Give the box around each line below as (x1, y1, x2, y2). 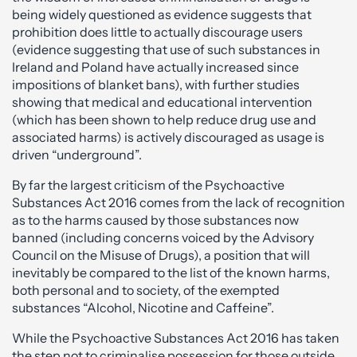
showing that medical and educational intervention (12, 94, 312, 110)
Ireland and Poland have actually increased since (12, 59, 299, 75)
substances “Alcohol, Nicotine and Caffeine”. (12, 300, 274, 316)
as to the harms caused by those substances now (12, 212, 299, 228)
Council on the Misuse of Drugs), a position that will (12, 247, 310, 263)
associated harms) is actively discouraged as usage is (12, 129, 324, 145)
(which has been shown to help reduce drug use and (12, 112, 316, 127)
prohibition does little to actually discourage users (12, 24, 303, 40)
